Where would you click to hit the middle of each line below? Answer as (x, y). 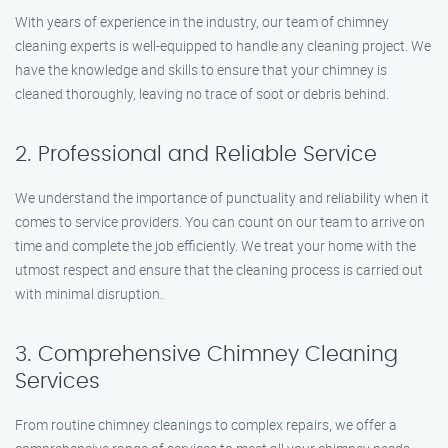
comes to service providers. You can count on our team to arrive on (220, 221)
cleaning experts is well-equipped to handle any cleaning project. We (223, 45)
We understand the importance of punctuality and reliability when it (222, 197)
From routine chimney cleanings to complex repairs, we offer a (206, 424)
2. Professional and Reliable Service (196, 154)
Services (57, 381)
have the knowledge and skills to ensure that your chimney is (201, 69)
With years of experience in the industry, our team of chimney (202, 21)
